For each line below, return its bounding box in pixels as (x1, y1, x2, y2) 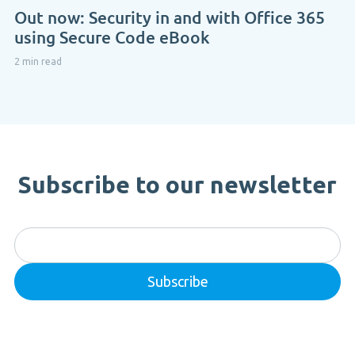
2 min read (14, 55, 62, 67)
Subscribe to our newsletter (18, 170, 337, 198)
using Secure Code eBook (14, 25, 210, 48)
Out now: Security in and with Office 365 (14, 6, 325, 28)
